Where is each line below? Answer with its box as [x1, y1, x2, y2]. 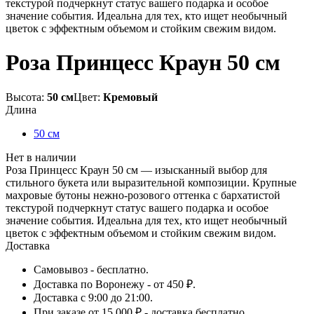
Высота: [6, 90, 47, 103]
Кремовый [103, 90, 158, 103]
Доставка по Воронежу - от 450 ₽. [34, 278, 196, 290]
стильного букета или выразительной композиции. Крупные [6, 176, 296, 189]
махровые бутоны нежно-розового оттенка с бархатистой [6, 189, 280, 201]
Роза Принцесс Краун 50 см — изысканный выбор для [6, 163, 267, 176]
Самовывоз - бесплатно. [34, 263, 149, 275]
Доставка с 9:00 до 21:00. [34, 291, 153, 303]
